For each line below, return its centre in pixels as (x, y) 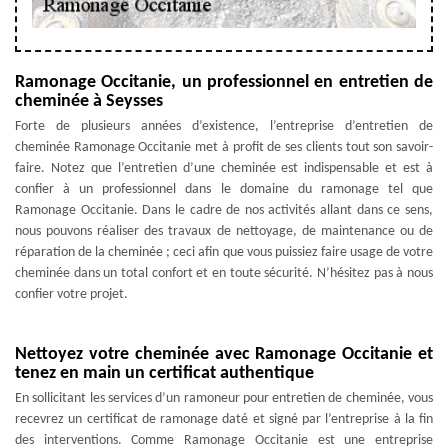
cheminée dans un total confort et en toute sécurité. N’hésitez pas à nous (224, 273)
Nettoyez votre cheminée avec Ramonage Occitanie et (224, 354)
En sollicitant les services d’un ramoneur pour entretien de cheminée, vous (224, 398)
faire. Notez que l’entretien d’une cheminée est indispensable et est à (224, 168)
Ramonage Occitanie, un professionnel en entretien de (224, 82)
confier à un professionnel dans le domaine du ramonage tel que (224, 189)
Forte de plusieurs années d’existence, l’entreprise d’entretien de (224, 126)
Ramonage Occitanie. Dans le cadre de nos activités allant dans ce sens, (224, 210)
